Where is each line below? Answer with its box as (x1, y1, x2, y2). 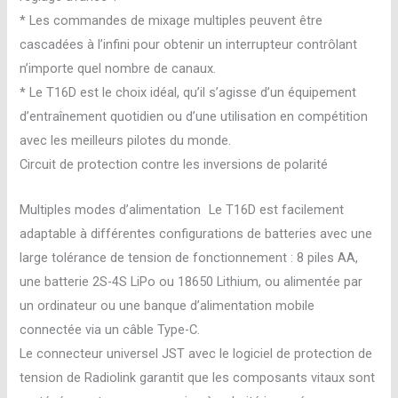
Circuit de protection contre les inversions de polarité (20, 156, 329, 173)
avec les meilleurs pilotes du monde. (20, 132, 232, 149)
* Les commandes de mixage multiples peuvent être (20, 12, 323, 29)
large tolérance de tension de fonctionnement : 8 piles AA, (20, 249, 359, 266)
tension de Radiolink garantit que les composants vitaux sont (20, 369, 376, 386)
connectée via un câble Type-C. (20, 321, 201, 338)
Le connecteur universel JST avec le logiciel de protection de (20, 345, 373, 362)
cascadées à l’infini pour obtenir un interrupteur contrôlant (20, 36, 358, 53)
